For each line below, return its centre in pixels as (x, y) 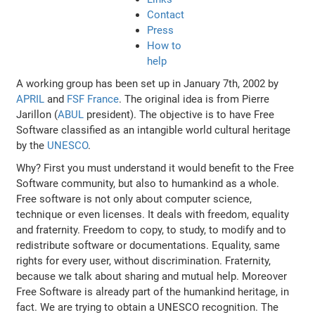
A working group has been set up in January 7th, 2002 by (148, 84)
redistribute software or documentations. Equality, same (148, 246)
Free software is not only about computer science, (134, 199)
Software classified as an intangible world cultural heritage (154, 130)
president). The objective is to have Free (179, 115)
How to (164, 46)
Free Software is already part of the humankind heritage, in (153, 292)
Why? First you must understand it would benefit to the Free (155, 168)
